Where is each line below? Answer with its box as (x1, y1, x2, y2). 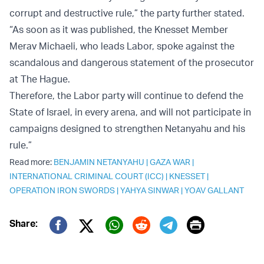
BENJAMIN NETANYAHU (54, 157, 144, 167)
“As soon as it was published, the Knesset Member (9, 24, 228, 36)
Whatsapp (105, 231, 187, 253)
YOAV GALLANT (184, 185, 244, 196)
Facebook (49, 231, 129, 253)
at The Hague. (9, 73, 70, 85)
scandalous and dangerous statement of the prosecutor (9, 57, 254, 69)
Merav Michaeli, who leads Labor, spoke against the (9, 40, 235, 52)
